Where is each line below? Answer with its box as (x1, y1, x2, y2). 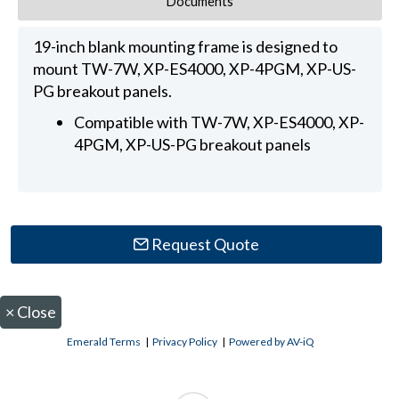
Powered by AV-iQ (229, 334, 315, 348)
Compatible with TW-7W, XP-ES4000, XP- (74, 112, 365, 133)
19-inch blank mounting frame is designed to (32, 37, 338, 57)
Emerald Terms (67, 334, 142, 348)
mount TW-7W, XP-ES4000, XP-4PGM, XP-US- (32, 59, 356, 79)
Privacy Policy (152, 334, 218, 348)
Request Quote (149, 233, 260, 254)
